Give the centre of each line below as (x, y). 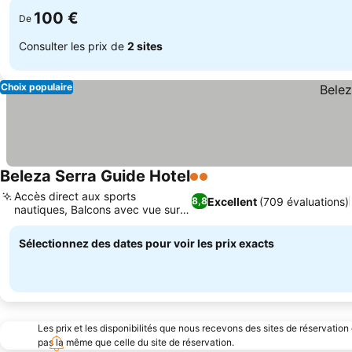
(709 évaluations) (304, 201)
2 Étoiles (215, 185)
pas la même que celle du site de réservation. (136, 342)
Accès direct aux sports (75, 196)
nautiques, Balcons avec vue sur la (103, 209)
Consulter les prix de (73, 46)
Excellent (233, 201)
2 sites (145, 46)
